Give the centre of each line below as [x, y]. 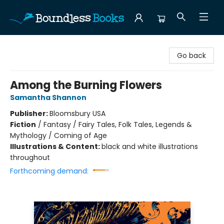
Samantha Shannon [48, 97]
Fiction [23, 124]
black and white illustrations [150, 146]
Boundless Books [36, 44]
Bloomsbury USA [77, 113]
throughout [30, 157]
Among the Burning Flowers [86, 85]
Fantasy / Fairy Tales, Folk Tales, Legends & [118, 124]
